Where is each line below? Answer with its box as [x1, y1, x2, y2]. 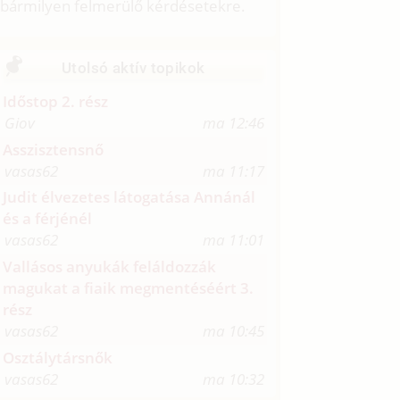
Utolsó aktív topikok [62, 58, 205, 77]
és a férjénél [3, 208, 93, 229]
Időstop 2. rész [3, 90, 109, 112]
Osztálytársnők [3, 347, 113, 369]
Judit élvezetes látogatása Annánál [3, 187, 256, 208]
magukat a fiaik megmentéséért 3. [3, 278, 254, 299]
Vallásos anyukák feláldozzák [3, 256, 217, 278]
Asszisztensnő [3, 138, 104, 160]
